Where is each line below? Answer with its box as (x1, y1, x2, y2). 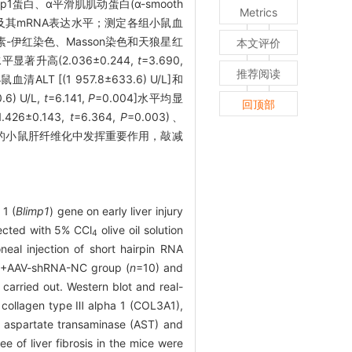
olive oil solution (97, 222, 183, 236)
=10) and (135, 260, 183, 274)
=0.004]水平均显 (95, 90, 183, 104)
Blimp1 (16, 203, 50, 218)
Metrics (239, 5, 277, 19)
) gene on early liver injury (49, 203, 183, 218)
